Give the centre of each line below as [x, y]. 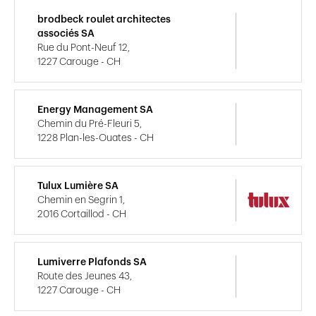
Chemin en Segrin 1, [81, 200]
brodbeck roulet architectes [104, 19]
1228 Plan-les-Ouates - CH [96, 138]
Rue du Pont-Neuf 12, [84, 48]
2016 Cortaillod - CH [82, 214]
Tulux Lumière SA [78, 186]
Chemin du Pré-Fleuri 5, [90, 124]
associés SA [66, 34]
